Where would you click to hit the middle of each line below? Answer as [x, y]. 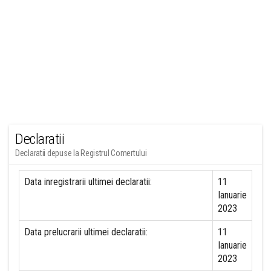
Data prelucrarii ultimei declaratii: [86, 232]
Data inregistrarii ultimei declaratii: [88, 182]
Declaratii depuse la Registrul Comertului [81, 153]
